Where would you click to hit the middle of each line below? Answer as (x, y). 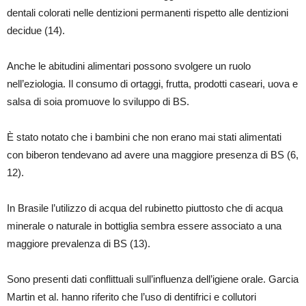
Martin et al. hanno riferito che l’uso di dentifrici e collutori (131, 297)
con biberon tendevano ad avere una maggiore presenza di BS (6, (153, 155)
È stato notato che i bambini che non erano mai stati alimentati (144, 137)
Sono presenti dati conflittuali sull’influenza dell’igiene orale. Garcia (153, 279)
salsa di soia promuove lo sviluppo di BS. (98, 102)
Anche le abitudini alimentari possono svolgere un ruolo (129, 66)
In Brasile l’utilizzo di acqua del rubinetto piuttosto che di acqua (145, 208)
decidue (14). (36, 31)
